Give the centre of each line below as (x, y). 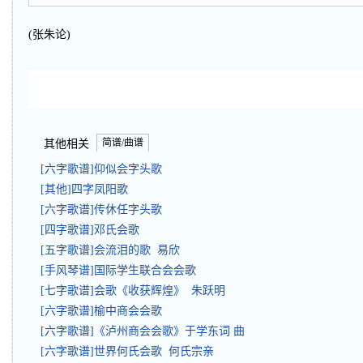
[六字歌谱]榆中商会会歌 (105, 311)
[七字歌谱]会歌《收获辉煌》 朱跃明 (133, 290)
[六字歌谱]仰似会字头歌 (105, 169)
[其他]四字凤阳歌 (88, 189)
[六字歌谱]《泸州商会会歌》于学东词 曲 (146, 331)
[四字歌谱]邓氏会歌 (93, 230)
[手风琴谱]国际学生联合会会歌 (122, 270)
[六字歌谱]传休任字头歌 (105, 209)
